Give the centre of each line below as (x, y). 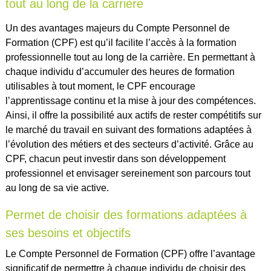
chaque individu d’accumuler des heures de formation (120, 72)
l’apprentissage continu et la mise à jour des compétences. (130, 101)
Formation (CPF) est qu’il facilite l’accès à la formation (121, 43)
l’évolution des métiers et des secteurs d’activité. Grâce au (129, 145)
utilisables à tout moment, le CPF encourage (100, 87)
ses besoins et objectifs (68, 233)
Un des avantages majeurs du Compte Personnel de (117, 28)
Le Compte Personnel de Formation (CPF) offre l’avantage (130, 254)
